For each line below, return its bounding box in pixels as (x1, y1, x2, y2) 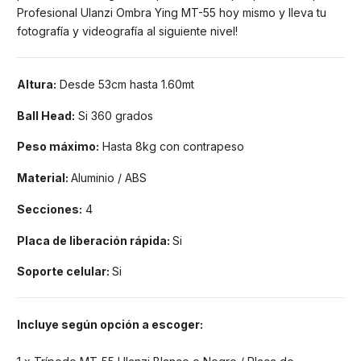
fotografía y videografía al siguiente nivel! (17, 23, 238, 38)
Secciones (17, 201, 79, 216)
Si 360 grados (75, 108, 153, 122)
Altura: (17, 77, 56, 91)
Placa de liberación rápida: (17, 233, 172, 247)
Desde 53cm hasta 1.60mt (56, 77, 194, 91)
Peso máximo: (17, 139, 99, 154)
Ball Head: (17, 108, 75, 122)
